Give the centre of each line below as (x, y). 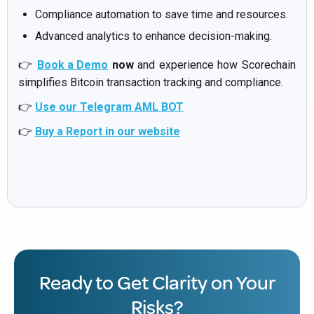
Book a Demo (73, 64)
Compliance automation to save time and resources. (162, 14)
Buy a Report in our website (108, 131)
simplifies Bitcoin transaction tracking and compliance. (151, 82)
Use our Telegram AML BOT (109, 107)
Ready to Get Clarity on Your (157, 282)
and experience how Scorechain (215, 64)
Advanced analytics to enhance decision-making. (153, 36)
